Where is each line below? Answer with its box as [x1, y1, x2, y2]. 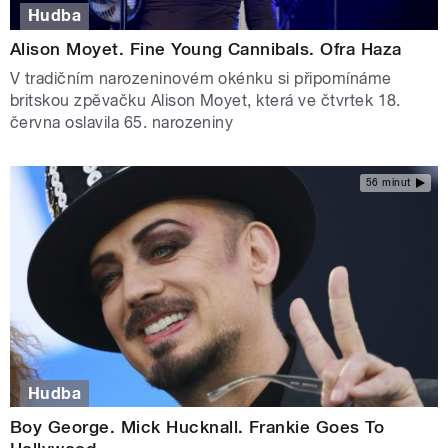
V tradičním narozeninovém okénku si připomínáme [10, 69, 392, 89]
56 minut [365, 176, 411, 188]
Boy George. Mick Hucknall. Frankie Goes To [10, 416, 385, 437]
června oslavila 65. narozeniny [10, 113, 234, 133]
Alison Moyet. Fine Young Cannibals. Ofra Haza [10, 39, 402, 60]
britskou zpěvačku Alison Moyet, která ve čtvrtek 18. [10, 91, 401, 111]
